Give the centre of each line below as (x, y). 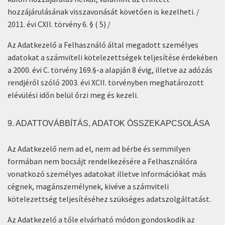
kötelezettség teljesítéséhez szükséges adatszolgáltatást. (109, 199)
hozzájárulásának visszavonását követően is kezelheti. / (103, 12)
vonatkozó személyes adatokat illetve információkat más (107, 174)
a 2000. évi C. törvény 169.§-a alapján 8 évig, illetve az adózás (110, 70)
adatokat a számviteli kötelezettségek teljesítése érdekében (113, 57)
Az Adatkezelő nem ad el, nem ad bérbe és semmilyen (99, 149)
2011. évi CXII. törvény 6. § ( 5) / (59, 24)
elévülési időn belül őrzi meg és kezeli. (74, 95)
